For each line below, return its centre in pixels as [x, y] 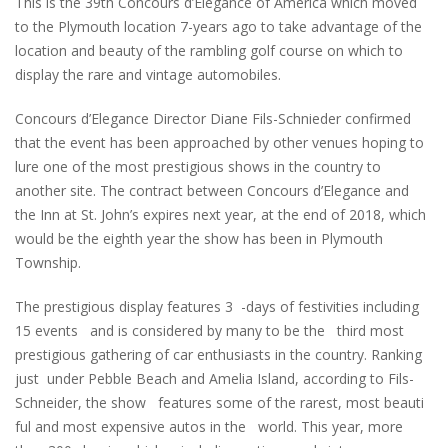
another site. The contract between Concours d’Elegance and [212, 190]
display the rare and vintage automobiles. [148, 74]
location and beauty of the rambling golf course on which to [209, 50]
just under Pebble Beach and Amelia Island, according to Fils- [214, 378]
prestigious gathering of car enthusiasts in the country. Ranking [218, 354]
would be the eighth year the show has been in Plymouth [199, 238]
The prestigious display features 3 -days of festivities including [217, 306]
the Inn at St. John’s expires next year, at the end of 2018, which [220, 214]
